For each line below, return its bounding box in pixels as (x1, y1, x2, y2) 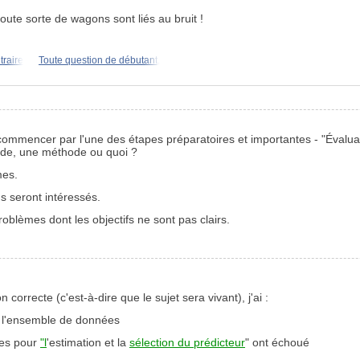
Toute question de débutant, (39, 54, 160, 66)
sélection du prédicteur (129, 336, 245, 350)
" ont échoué (245, 336, 309, 350)
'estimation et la (47, 336, 129, 350)
